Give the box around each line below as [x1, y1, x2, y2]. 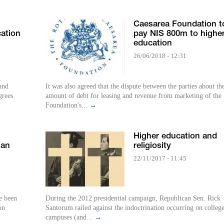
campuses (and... [45, 213, 94, 221]
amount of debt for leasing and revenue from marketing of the [45, 92, 221, 100]
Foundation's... [45, 101, 89, 109]
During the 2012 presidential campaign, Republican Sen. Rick [45, 194, 220, 202]
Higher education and [133, 132, 217, 140]
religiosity [133, 142, 171, 150]
